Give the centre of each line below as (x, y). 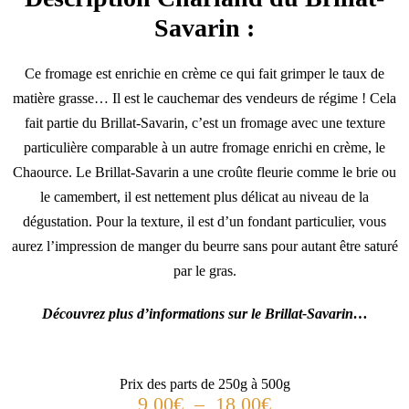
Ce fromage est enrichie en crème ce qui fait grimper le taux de (204, 73)
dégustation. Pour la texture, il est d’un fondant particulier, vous (204, 221)
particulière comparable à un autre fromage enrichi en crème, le (204, 147)
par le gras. (204, 270)
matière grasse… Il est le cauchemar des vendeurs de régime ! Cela (204, 98)
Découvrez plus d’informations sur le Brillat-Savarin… (204, 313)
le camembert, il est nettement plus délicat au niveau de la (204, 196)
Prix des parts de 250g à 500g (204, 383)
